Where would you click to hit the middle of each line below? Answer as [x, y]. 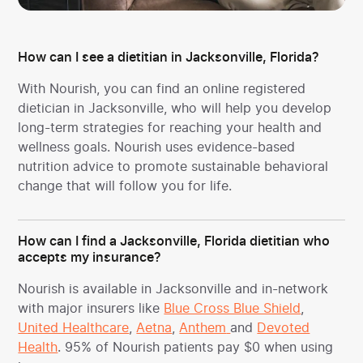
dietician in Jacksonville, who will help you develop [175, 107]
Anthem [203, 327]
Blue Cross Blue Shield [233, 307]
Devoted [284, 327]
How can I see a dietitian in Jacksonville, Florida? [169, 57]
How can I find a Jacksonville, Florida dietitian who [174, 241]
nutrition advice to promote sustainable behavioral [173, 166]
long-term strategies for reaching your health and [170, 127]
